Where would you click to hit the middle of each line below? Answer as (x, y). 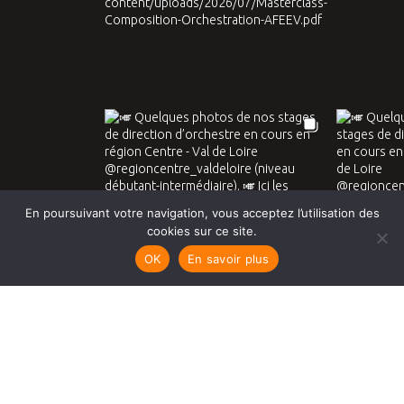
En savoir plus (229, 258)
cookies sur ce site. (202, 231)
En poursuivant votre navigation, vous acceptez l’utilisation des (202, 213)
